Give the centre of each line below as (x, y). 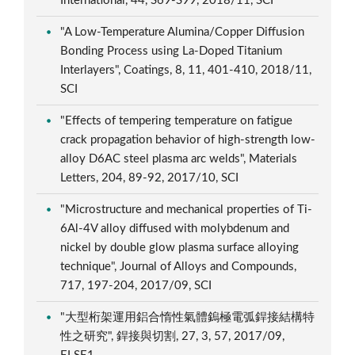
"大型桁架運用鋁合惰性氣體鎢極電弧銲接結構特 (188, 317)
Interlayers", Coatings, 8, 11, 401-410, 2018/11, (186, 70)
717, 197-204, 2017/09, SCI (138, 285)
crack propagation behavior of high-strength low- (188, 139)
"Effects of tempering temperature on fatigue (177, 120)
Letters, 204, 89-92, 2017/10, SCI (151, 177)
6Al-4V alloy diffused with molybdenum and (175, 228)
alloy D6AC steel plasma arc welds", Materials (179, 158)
